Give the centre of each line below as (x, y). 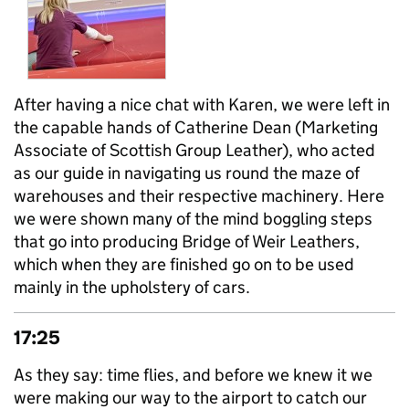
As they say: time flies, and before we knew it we (193, 375)
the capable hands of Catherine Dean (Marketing (196, 127)
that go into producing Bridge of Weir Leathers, (187, 241)
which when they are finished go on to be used (184, 264)
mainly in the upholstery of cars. (132, 287)
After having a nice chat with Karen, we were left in (202, 105)
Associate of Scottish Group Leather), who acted (194, 150)
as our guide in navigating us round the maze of (187, 173)
